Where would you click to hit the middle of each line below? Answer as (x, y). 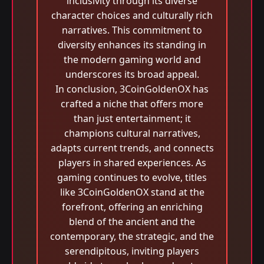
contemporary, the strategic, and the (132, 236)
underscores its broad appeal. (132, 74)
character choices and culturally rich (132, 15)
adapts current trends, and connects (132, 148)
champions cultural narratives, (132, 133)
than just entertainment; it (132, 118)
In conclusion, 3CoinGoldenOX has (132, 89)
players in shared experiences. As (132, 163)
